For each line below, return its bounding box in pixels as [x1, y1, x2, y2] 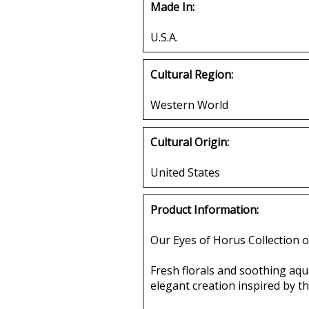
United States [150, 164, 220, 180]
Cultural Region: [150, 66, 233, 82]
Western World [150, 97, 228, 112]
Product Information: [150, 201, 259, 217]
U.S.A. [150, 29, 178, 45]
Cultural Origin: [150, 134, 229, 150]
